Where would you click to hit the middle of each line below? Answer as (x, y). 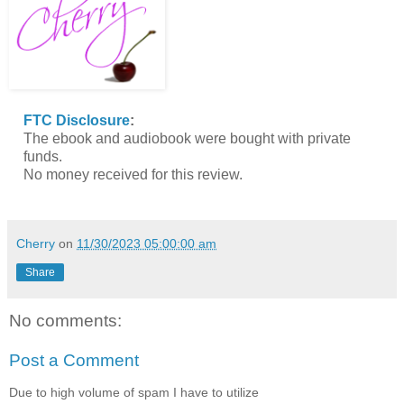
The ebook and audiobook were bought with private (187, 138)
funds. (42, 156)
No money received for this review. (133, 174)
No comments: (65, 320)
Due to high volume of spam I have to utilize (134, 392)
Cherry (36, 243)
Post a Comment (74, 360)
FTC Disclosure (76, 120)
